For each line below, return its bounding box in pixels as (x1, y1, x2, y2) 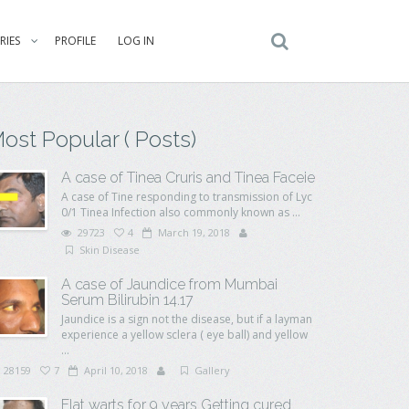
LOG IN (118, 33, 154, 48)
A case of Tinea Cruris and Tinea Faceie (61, 169, 315, 186)
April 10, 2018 (81, 363, 148, 377)
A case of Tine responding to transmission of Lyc (61, 189, 312, 204)
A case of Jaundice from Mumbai (61, 276, 278, 293)
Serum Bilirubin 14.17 (61, 291, 194, 309)
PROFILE (55, 33, 96, 48)
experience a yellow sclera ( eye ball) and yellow (61, 327, 308, 342)
